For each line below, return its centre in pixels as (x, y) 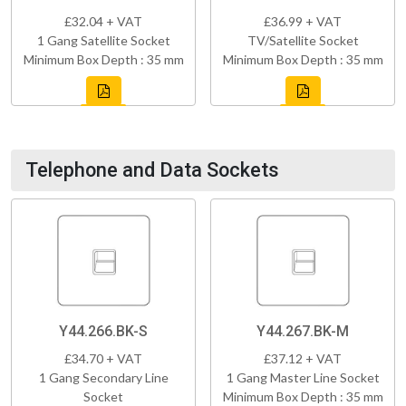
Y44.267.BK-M (303, 331)
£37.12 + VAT (303, 358)
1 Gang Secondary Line (103, 377)
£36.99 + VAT (303, 21)
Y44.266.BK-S (103, 331)
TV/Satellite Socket (303, 40)
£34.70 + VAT (103, 358)
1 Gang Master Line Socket (303, 377)
